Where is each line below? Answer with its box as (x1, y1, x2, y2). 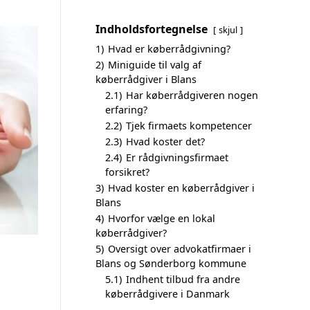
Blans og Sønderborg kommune (95, 257, 246, 270)
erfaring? (105, 103, 147, 116)
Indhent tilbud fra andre (126, 273, 240, 286)
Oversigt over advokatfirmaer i (108, 242, 251, 255)
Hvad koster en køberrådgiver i (108, 181, 255, 194)
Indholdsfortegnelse (95, 21, 208, 37)
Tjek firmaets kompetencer (126, 119, 252, 132)
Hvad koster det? (126, 135, 205, 148)
